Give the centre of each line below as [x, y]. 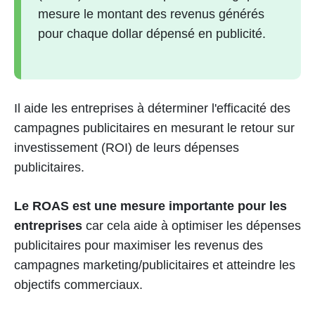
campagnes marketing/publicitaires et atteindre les [155, 265]
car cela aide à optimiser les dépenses [192, 226]
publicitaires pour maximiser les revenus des [139, 245]
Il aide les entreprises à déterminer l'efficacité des [152, 108]
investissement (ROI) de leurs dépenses [127, 148]
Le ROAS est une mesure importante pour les [150, 206]
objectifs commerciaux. [80, 285]
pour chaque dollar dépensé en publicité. [152, 34]
